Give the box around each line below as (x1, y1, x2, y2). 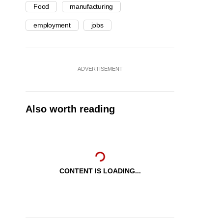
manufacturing (70, 2, 113, 11)
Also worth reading (26, 104, 115, 115)
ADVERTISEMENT (77, 66, 123, 72)
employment (33, 21, 71, 29)
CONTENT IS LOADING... (59, 167, 141, 175)
